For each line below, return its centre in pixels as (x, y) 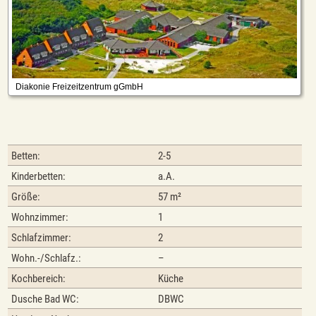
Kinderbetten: (39, 177)
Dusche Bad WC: (45, 299)
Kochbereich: (39, 279)
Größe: (26, 197)
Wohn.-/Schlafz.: (47, 259)
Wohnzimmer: (40, 218)
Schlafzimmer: (42, 238)
